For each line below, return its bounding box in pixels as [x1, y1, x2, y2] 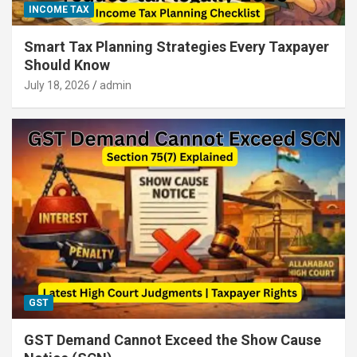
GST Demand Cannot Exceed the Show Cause [24, 331, 321, 348]
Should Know [24, 57, 110, 74]
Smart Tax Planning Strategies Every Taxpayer [24, 38, 329, 56]
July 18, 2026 [24, 79, 90, 92]
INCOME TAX [29, 4, 89, 16]
